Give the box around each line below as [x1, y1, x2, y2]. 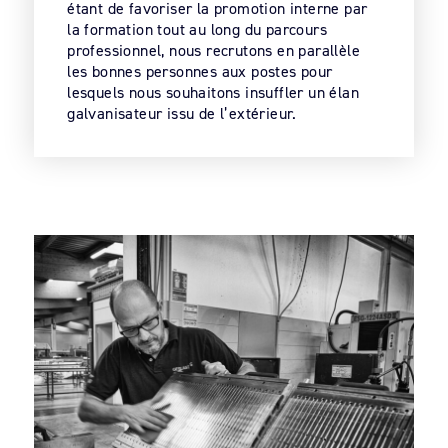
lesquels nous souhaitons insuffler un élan [67, 81, 359, 103]
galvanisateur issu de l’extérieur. [67, 102, 297, 124]
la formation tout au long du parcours [67, 18, 327, 40]
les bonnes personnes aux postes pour [67, 60, 333, 82]
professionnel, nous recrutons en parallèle [67, 39, 360, 61]
